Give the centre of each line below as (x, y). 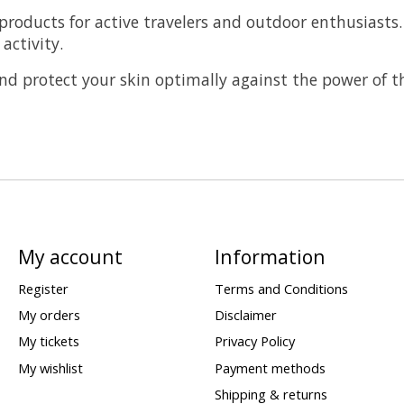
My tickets (48, 341)
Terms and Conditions (281, 289)
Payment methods (270, 367)
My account (70, 256)
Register (43, 289)
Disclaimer (245, 315)
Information (270, 256)
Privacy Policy (254, 341)
